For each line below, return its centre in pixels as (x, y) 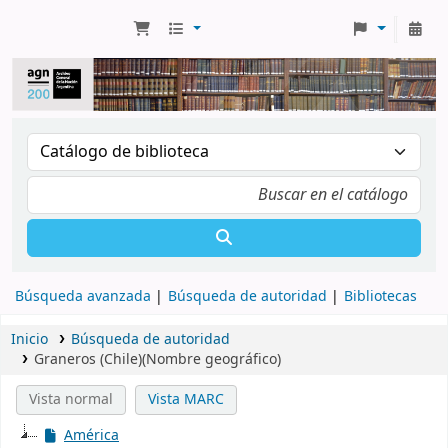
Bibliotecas (380, 296)
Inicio (29, 339)
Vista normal (70, 399)
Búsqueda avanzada (83, 296)
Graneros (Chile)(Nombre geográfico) (157, 359)
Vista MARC (186, 399)
